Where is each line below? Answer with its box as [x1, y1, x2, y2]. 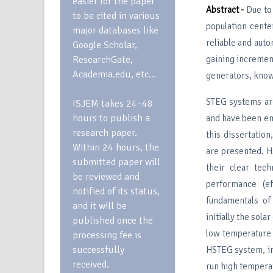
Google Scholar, [73, 39, 137, 51]
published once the [73, 214, 153, 227]
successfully [73, 244, 124, 256]
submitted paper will [73, 156, 160, 168]
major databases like [73, 24, 158, 37]
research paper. [73, 127, 137, 139]
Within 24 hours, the [73, 141, 159, 154]
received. [73, 258, 112, 271]
